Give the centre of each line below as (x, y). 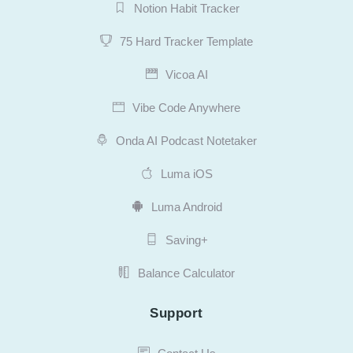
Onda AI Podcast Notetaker (186, 140)
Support (176, 313)
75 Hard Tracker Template (186, 41)
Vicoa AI (186, 74)
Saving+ (186, 240)
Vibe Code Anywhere (186, 107)
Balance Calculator (186, 273)
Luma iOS (186, 173)
